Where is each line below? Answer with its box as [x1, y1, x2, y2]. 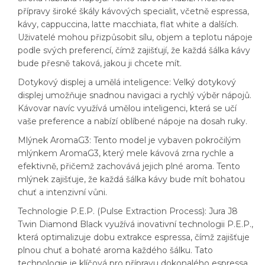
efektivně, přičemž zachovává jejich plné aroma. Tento [18, 161, 240, 172]
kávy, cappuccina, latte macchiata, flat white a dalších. [18, 19, 238, 30]
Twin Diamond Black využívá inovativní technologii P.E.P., [18, 219, 253, 230]
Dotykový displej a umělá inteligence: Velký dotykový [18, 77, 236, 88]
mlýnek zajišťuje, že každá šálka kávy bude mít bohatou [18, 174, 245, 185]
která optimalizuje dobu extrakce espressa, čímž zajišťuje [18, 232, 250, 243]
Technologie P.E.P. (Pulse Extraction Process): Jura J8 [18, 206, 238, 217]
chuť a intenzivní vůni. [18, 187, 107, 198]
